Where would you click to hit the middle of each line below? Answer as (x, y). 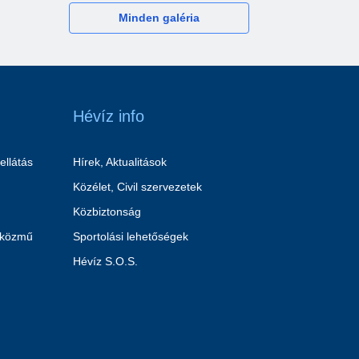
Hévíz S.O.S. (105, 262)
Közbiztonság (107, 212)
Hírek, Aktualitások (119, 162)
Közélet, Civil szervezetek (137, 187)
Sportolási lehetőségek (130, 237)
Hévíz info (108, 117)
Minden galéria (159, 18)
